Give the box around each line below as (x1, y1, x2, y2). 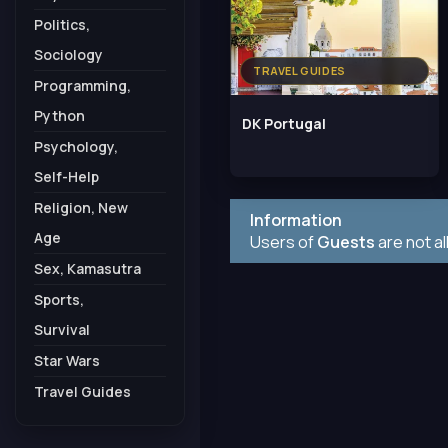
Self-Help (34, 167, 99, 186)
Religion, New (34, 198, 128, 217)
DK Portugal (242, 113, 326, 133)
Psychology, (34, 137, 118, 156)
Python (34, 106, 85, 125)
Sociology (34, 45, 103, 64)
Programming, (34, 76, 131, 95)
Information (250, 208, 342, 231)
